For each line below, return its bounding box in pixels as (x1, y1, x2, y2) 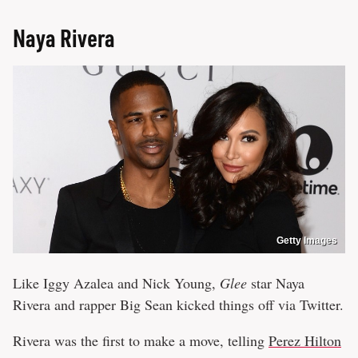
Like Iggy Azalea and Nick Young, (13, 272, 220, 292)
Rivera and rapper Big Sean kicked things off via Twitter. (13, 294, 344, 314)
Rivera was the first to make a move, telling (13, 330, 268, 350)
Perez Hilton (268, 330, 341, 350)
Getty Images (276, 234, 337, 246)
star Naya (247, 272, 304, 292)
